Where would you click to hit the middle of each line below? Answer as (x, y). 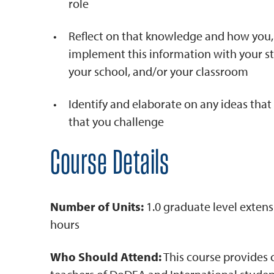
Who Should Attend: (106, 257)
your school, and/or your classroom (158, 71)
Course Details (109, 164)
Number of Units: (97, 206)
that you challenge (116, 121)
